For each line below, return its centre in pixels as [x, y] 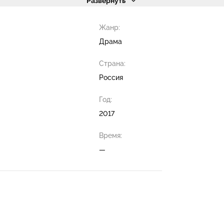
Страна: [112, 63]
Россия [111, 77]
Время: [110, 135]
